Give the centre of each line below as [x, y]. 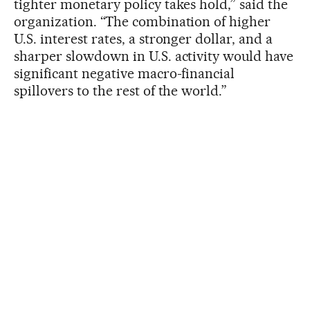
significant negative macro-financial [125, 73]
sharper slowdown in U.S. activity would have [154, 56]
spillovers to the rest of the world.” [121, 90]
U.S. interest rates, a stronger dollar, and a [144, 38]
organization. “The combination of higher [143, 21]
